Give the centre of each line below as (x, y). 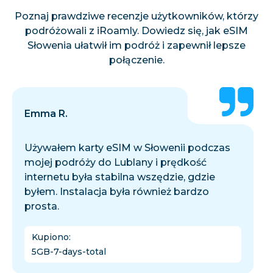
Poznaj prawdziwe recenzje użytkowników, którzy (136, 16)
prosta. (42, 207)
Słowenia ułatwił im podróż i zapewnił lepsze (136, 46)
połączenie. (136, 60)
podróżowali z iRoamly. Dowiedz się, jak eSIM (136, 31)
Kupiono (50, 237)
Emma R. (46, 114)
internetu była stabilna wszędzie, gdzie (120, 177)
